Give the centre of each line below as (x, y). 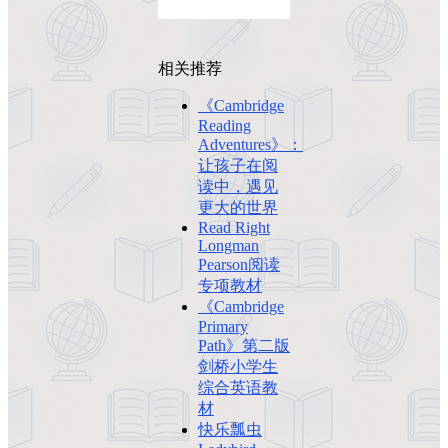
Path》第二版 (244, 346)
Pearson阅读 (239, 265)
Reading (224, 126)
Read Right (234, 228)
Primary (223, 327)
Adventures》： (250, 145)
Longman (228, 246)
